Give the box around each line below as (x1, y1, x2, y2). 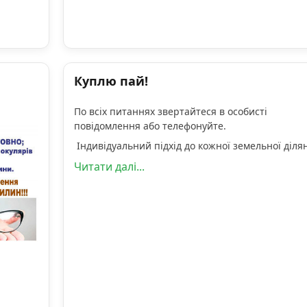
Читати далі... (73, 159, 145, 175)
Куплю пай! (73, 73, 148, 90)
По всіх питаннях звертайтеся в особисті (73, 105, 267, 119)
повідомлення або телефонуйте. (73, 119, 226, 133)
